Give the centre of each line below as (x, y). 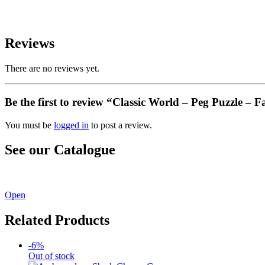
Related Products (57, 220)
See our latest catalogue (50, 175)
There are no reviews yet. (52, 69)
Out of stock (51, 256)
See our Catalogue (60, 150)
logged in (71, 125)
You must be (29, 125)
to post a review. (120, 125)
